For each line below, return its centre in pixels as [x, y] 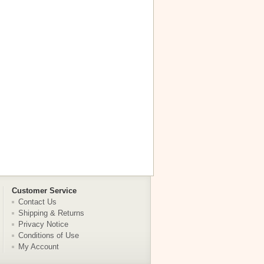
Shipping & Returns [51, 213]
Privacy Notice [43, 224]
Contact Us [37, 202]
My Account [39, 247]
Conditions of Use [49, 235]
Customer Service [44, 191]
